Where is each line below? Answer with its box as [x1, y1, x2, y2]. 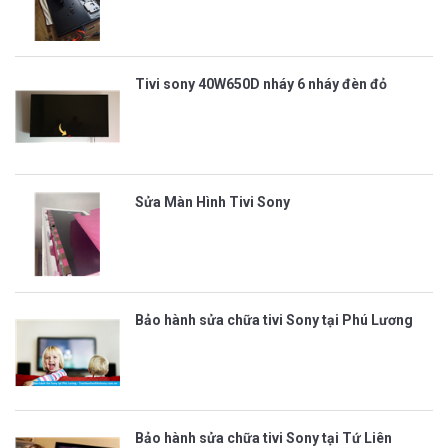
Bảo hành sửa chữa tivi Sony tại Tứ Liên [135, 429, 392, 446]
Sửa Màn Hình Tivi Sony [135, 193, 290, 210]
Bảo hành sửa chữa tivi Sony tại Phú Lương [135, 311, 413, 328]
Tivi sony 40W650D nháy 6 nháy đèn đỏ [135, 75, 387, 92]
